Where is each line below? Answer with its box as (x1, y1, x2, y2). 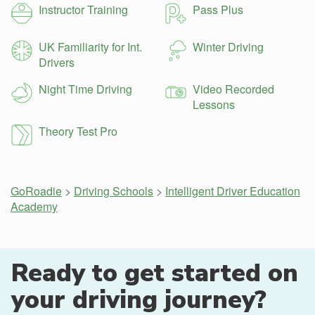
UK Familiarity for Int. (39, 38, 142, 55)
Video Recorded (193, 80, 274, 97)
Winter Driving (193, 38, 264, 55)
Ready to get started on (11, 255, 298, 290)
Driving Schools (74, 182, 153, 199)
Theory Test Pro (39, 122, 117, 139)
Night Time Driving (39, 80, 132, 97)
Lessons (193, 96, 235, 112)
